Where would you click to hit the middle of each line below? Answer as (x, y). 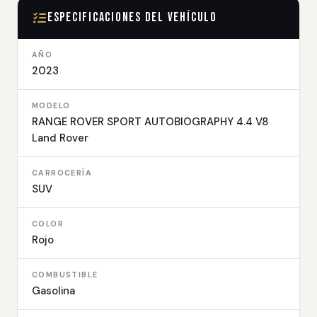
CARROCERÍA (62, 173)
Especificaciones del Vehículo (132, 17)
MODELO (51, 105)
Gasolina (53, 291)
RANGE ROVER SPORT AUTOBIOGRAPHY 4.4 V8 (150, 122)
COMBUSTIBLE (65, 275)
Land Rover (60, 138)
